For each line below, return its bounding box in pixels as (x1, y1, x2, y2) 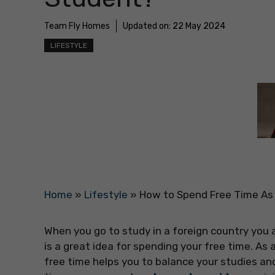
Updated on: (123, 21, 172, 32)
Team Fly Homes (44, 21, 110, 32)
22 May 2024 (172, 21, 225, 32)
